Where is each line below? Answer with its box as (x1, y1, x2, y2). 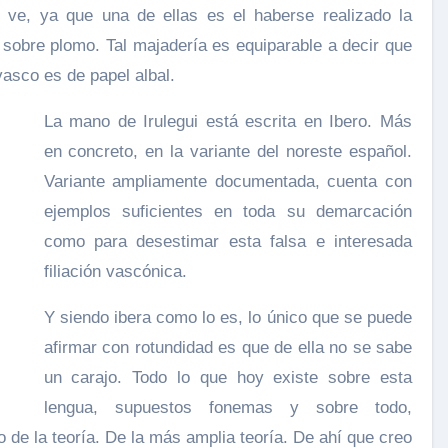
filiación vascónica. (43, 262, 187, 281)
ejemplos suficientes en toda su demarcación (43, 202, 412, 221)
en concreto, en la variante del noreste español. (43, 142, 412, 161)
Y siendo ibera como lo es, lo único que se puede (43, 308, 412, 327)
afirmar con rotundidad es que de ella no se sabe (43, 338, 412, 357)
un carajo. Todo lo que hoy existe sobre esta (43, 368, 412, 387)
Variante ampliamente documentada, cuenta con (43, 172, 412, 191)
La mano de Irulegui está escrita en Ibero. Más (43, 112, 412, 131)
